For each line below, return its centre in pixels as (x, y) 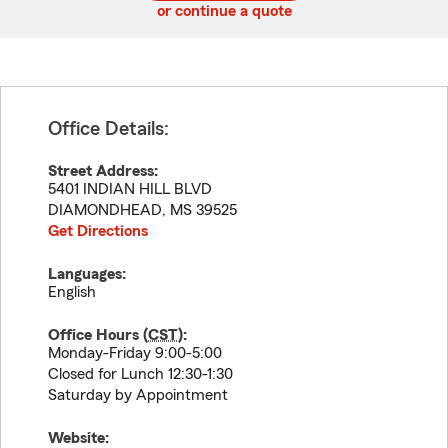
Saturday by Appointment (138, 395)
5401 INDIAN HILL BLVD (130, 189)
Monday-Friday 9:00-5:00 (135, 353)
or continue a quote (224, 11)
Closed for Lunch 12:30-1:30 (140, 374)
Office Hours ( (98, 335)
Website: (78, 438)
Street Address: (103, 171)
